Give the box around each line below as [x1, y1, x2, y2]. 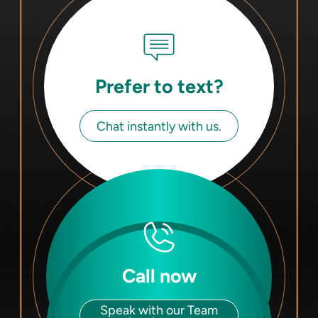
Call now [121, 264, 197, 288]
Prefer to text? [94, 74, 224, 98]
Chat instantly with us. [97, 118, 221, 133]
